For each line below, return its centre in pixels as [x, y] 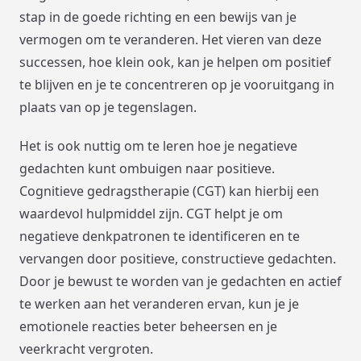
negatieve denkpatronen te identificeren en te [160, 236]
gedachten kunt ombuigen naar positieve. [147, 168]
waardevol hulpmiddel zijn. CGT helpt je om [151, 213]
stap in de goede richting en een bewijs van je [158, 17]
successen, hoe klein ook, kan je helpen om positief [175, 62]
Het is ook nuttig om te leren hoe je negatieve [158, 145]
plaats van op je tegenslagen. [108, 107]
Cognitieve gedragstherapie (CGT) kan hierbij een [169, 191]
